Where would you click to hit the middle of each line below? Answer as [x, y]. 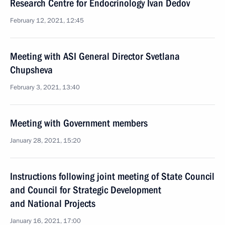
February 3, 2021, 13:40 [45, 87]
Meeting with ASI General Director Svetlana [95, 56]
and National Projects [53, 203]
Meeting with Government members [79, 123]
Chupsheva [31, 70]
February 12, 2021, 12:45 [47, 21]
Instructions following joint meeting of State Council [112, 176]
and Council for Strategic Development [86, 190]
